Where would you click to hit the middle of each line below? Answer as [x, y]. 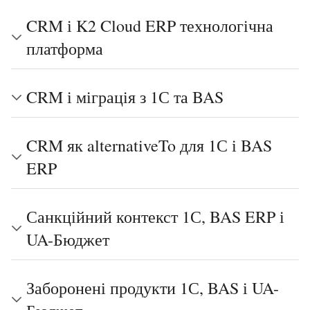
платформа [65, 48]
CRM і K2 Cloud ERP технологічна [150, 26]
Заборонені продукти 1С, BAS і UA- [153, 288]
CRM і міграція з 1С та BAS [125, 97]
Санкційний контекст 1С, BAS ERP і [155, 217]
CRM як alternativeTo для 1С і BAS [149, 145]
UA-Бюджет [68, 239]
